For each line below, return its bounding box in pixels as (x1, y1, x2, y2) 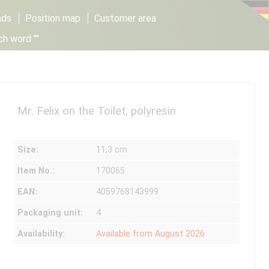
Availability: (17, 229, 65, 239)
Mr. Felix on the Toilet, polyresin (17, 104, 177, 118)
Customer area (94, 13, 157, 24)
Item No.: (17, 166, 55, 176)
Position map (25, 13, 81, 24)
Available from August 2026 (96, 229, 205, 239)
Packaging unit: (17, 208, 83, 218)
